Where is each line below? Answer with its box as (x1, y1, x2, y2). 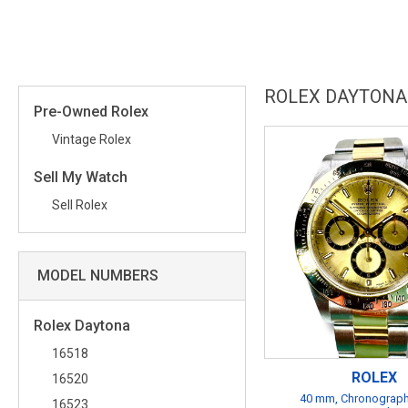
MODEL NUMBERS (37, 267, 158, 284)
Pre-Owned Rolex (34, 103, 148, 120)
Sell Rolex (52, 198, 107, 212)
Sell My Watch (34, 168, 127, 186)
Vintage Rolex (52, 132, 131, 147)
